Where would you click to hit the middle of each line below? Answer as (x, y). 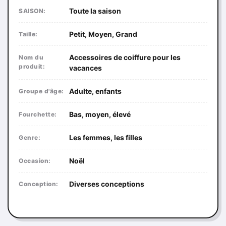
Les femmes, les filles (106, 137)
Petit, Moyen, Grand (103, 34)
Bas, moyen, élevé (100, 114)
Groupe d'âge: (41, 91)
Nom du (31, 57)
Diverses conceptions (107, 184)
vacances (86, 68)
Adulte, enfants (95, 91)
